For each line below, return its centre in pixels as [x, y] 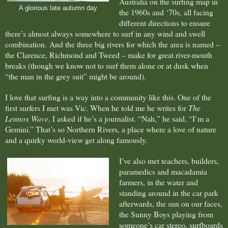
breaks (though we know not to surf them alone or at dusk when [107, 65]
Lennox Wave [27, 118]
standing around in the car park [168, 192]
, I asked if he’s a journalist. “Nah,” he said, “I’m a [129, 118]
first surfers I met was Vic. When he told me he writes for [97, 107]
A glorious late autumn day [58, 8]
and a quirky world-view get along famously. [76, 139]
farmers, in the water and [158, 182]
